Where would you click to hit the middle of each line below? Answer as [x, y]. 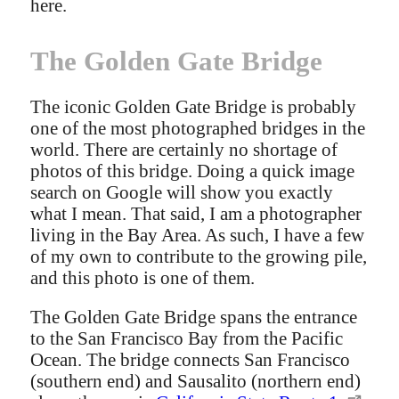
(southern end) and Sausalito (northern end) [196, 381]
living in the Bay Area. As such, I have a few [198, 234]
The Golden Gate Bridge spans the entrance [194, 317]
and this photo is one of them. [143, 277]
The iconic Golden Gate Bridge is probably [194, 106]
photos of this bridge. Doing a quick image [193, 170]
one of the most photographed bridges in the [198, 127]
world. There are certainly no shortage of [184, 149]
